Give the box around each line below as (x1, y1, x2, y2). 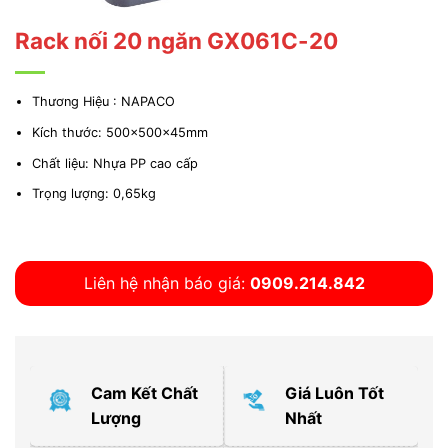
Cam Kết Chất (91, 383, 198, 404)
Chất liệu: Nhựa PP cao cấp (31, 155, 198, 171)
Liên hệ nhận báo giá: (83, 273, 250, 294)
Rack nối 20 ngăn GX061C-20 (15, 27, 338, 55)
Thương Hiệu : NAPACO (31, 94, 175, 110)
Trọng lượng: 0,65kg (31, 186, 156, 202)
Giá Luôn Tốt (285, 383, 384, 404)
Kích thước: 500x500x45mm (31, 124, 208, 140)
